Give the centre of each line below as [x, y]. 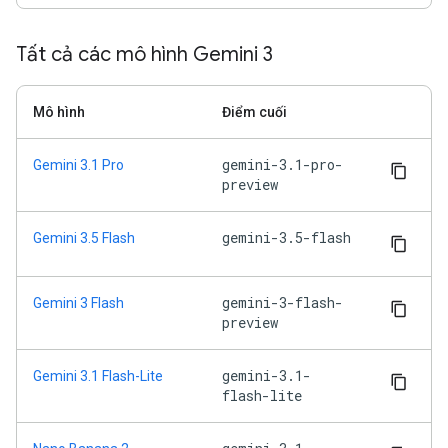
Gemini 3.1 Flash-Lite [98, 376]
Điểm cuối [254, 112]
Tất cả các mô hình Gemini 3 [144, 55]
